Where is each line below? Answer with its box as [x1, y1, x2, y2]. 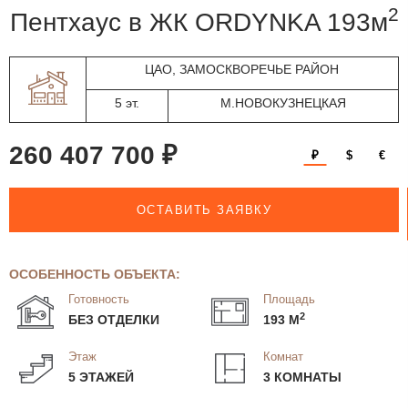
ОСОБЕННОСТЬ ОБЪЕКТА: [9, 266, 180, 281]
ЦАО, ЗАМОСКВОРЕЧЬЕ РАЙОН [145, 62, 340, 77]
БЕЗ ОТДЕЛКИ [68, 312, 159, 328]
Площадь [263, 292, 315, 307]
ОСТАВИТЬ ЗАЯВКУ [136, 203, 272, 218]
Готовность [68, 292, 129, 307]
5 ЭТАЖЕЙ [68, 370, 134, 385]
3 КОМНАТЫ [263, 370, 342, 385]
